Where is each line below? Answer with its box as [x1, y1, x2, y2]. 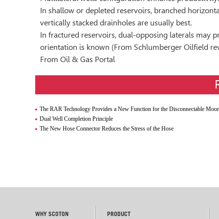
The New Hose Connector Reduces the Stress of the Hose [40, 125, 174, 132]
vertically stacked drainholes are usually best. [40, 18, 192, 27]
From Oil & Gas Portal [40, 55, 115, 64]
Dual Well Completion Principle [40, 115, 113, 122]
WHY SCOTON [35, 212, 68, 218]
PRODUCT [107, 212, 131, 218]
